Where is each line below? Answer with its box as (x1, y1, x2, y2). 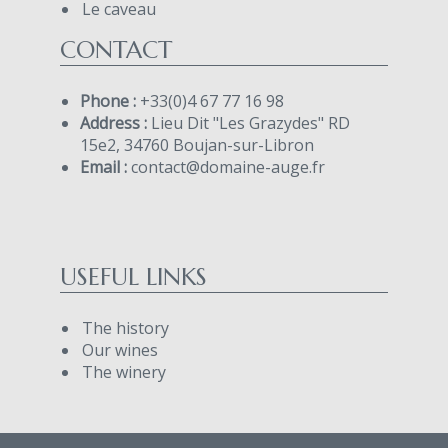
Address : (80, 111, 151, 134)
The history (82, 316, 169, 339)
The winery (82, 360, 166, 383)
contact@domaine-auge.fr (131, 155, 325, 178)
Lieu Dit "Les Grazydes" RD (151, 111, 350, 134)
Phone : (80, 89, 140, 112)
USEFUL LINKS (60, 261, 207, 292)
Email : (80, 155, 131, 178)
